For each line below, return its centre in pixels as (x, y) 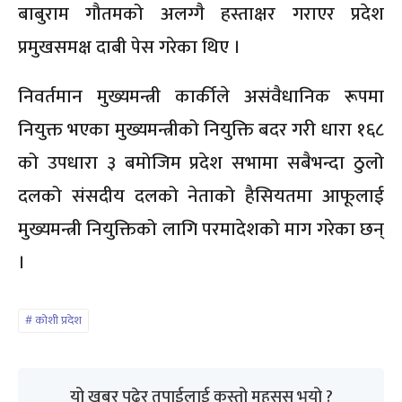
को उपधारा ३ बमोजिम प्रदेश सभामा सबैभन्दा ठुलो (201, 162)
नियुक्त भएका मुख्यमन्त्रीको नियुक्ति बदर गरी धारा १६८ (201, 129)
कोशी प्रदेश (58, 320)
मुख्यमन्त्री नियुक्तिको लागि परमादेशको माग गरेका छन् (201, 229)
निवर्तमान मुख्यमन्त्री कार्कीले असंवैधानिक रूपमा (201, 96)
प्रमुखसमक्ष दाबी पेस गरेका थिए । (129, 47)
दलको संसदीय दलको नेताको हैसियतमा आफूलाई (201, 196)
